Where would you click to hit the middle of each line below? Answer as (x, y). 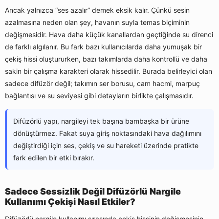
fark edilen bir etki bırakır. (54, 158)
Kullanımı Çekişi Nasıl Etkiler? (70, 202)
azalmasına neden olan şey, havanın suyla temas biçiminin (97, 22)
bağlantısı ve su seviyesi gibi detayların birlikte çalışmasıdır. (99, 96)
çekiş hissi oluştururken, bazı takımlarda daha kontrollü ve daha (106, 59)
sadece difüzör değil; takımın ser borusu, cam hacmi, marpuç (102, 84)
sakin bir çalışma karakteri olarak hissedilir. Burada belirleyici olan (109, 71)
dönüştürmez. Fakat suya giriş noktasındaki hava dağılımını (107, 133)
